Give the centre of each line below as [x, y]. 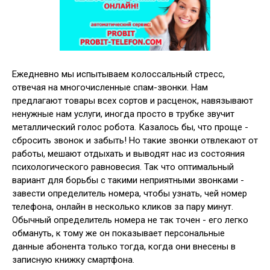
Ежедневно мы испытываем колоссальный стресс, [118, 74]
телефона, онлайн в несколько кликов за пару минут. [123, 206]
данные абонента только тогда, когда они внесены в [124, 246]
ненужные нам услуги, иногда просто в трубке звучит [123, 114]
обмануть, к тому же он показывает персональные [118, 233]
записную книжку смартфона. [73, 259]
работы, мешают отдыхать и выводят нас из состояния [128, 153]
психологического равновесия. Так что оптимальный [123, 167]
